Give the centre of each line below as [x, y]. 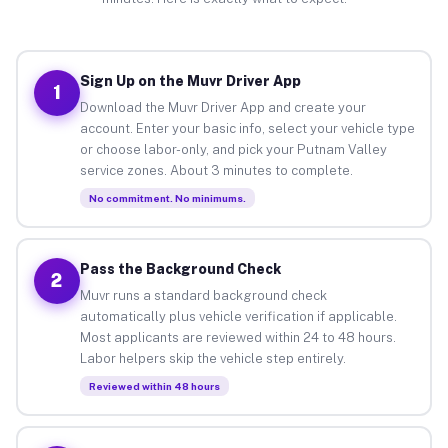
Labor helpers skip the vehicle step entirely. [212, 358]
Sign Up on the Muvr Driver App [190, 80]
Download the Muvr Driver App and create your [222, 107]
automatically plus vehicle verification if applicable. [238, 316]
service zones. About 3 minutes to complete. [216, 170]
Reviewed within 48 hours [154, 385]
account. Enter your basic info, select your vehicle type [247, 128]
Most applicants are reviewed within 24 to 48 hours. [237, 337]
